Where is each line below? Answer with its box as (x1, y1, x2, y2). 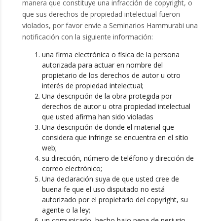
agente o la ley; (41, 205, 90, 215)
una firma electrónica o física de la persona (41, 50, 180, 60)
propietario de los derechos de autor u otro (41, 71, 181, 80)
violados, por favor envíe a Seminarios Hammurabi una (22, 21, 198, 31)
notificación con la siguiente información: (22, 32, 153, 42)
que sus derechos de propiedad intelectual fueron (22, 9, 180, 19)
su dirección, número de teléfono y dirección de (41, 153, 194, 163)
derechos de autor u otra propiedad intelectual (41, 102, 190, 111)
